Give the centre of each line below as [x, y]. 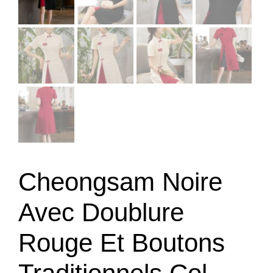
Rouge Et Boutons [122, 243]
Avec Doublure [101, 212]
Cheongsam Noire [120, 182]
